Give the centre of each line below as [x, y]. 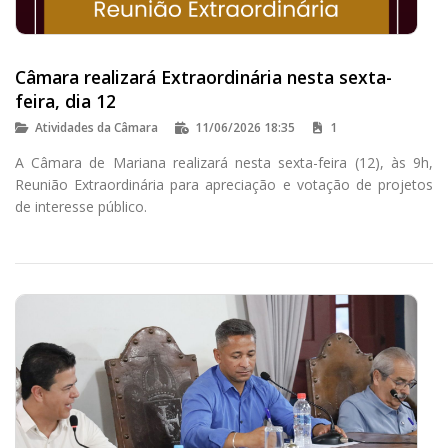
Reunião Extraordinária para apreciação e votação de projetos [224, 184]
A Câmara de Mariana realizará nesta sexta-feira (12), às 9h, [224, 162]
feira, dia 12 [65, 100]
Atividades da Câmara [96, 127]
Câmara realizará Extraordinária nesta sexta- [203, 76]
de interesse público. [81, 206]
